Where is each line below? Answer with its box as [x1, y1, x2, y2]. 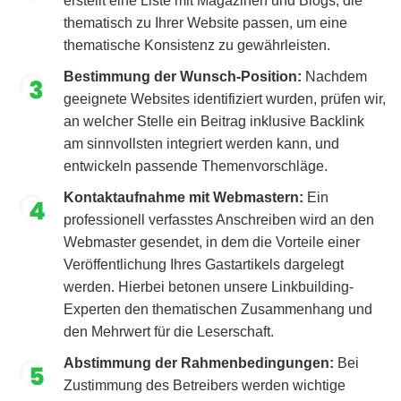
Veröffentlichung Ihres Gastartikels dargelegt [64, 257, 344, 273]
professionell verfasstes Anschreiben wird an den [64, 212, 374, 228]
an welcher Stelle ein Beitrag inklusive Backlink [64, 114, 364, 130]
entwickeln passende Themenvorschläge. [64, 158, 328, 175]
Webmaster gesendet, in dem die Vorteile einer [64, 235, 360, 251]
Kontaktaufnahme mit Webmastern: [64, 190, 307, 206]
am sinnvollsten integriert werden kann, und [64, 136, 339, 152]
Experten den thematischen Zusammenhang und [64, 302, 372, 318]
